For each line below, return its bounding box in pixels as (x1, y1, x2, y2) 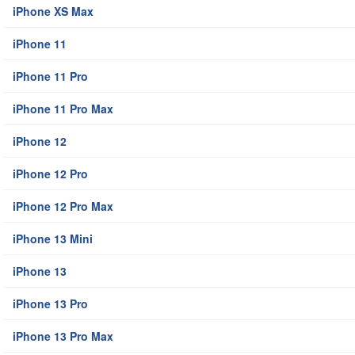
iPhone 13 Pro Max (13, 328, 113, 345)
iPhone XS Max (13, 3, 94, 20)
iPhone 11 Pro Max (13, 101, 113, 117)
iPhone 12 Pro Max (13, 198, 113, 215)
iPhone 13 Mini (13, 231, 93, 247)
